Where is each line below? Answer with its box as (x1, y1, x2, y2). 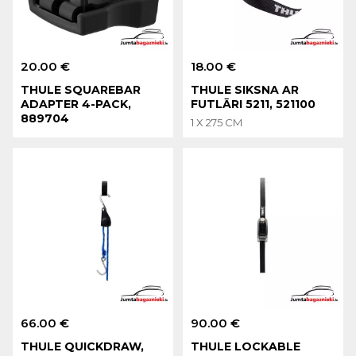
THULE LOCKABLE (191, 339, 301, 354)
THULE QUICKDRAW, (21, 339, 145, 354)
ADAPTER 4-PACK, (21, 96, 132, 111)
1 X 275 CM (191, 115, 243, 129)
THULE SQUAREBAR (21, 82, 141, 97)
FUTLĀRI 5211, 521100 (191, 96, 316, 111)
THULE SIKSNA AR (191, 82, 300, 97)
